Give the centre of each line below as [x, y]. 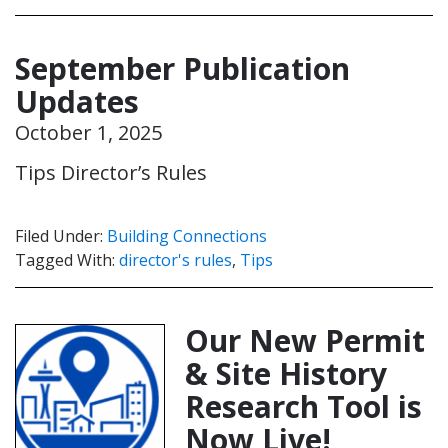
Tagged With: [67, 259]
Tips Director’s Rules [111, 172]
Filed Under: [61, 235]
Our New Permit [305, 340]
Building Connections [187, 235]
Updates [77, 101]
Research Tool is [303, 406]
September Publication [182, 68]
